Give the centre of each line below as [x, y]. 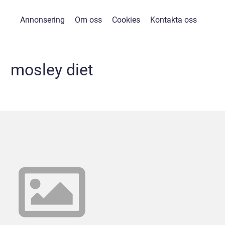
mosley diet [52, 70]
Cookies [126, 20]
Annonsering [42, 20]
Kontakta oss [173, 20]
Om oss [88, 20]
